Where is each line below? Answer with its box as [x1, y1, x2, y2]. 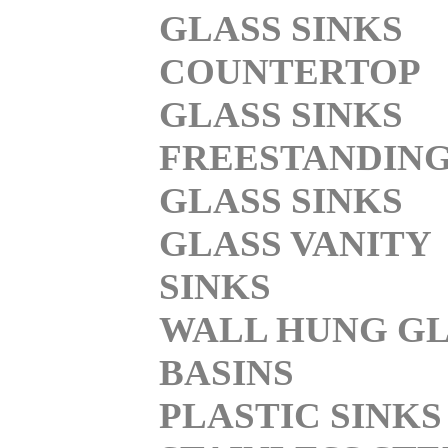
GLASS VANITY [159, 222, 431, 264]
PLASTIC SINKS [159, 394, 442, 436]
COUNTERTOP [159, 50, 419, 92]
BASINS [159, 351, 294, 393]
